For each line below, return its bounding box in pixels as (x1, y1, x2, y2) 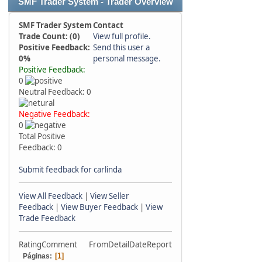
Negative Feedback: (19, 109, 90, 119)
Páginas (23, 252, 50, 260)
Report (147, 239, 172, 250)
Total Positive (19, 131, 65, 142)
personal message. (93, 53, 161, 64)
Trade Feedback (19, 213, 75, 223)
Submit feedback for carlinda (19, 164, 122, 175)
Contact (93, 20, 123, 30)
